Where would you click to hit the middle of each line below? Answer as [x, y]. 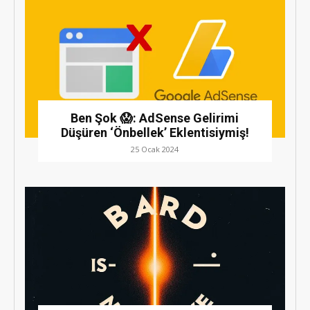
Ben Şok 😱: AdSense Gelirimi [155, 118]
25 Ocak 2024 [155, 149]
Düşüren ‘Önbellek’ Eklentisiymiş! [155, 132]
